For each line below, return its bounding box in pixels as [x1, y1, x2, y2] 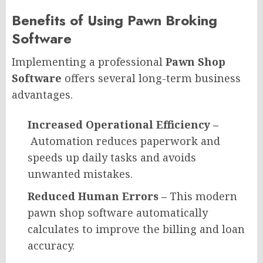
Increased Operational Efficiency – [28, 117, 218, 132]
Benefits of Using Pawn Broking [12, 10, 217, 31]
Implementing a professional [12, 55, 166, 69]
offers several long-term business [62, 71, 241, 86]
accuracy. [28, 238, 75, 253]
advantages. [12, 87, 73, 102]
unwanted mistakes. [28, 167, 133, 181]
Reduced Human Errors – [28, 189, 170, 204]
